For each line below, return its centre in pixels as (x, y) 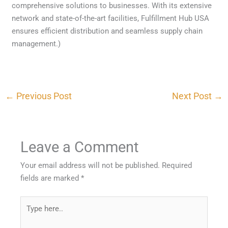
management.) (36, 44)
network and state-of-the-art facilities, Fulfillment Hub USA (111, 18)
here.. (30, 215)
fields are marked (51, 178)
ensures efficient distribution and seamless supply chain (107, 31)
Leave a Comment (80, 147)
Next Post (193, 96)
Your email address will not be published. (90, 166)
